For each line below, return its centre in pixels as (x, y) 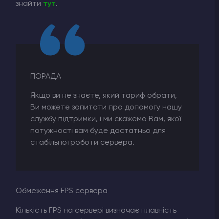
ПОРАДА (46, 77)
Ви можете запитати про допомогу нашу (106, 107)
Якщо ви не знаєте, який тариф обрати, (104, 96)
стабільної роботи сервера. (82, 142)
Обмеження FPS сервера (62, 191)
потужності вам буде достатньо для (98, 131)
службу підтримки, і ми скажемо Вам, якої (106, 119)
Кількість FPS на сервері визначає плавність (96, 210)
